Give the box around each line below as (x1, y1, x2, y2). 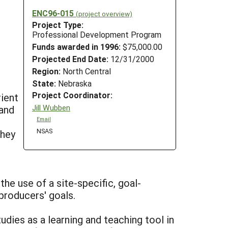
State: (32, 77, 56, 89)
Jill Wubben (32, 102, 70, 112)
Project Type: (32, 19, 83, 31)
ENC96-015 (32, 7, 76, 18)
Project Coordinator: (32, 90, 112, 101)
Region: (32, 65, 61, 76)
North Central (61, 65, 111, 76)
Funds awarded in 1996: (32, 41, 121, 52)
